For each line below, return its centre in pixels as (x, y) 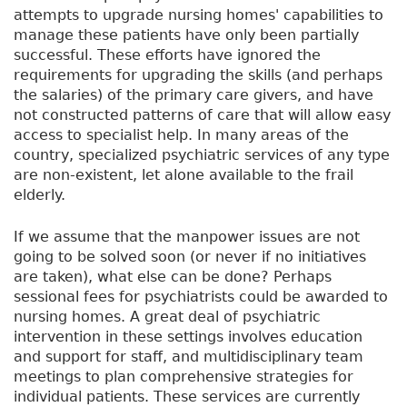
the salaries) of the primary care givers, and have (194, 95)
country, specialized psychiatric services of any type (202, 155)
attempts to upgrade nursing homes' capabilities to (199, 15)
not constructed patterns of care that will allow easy (202, 115)
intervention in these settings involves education (188, 337)
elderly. (40, 195)
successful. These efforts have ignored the (167, 55)
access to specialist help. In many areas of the (181, 135)
